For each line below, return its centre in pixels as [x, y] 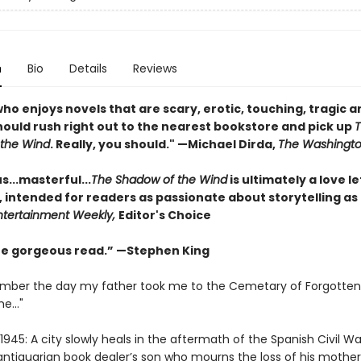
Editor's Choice [164, 215]
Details [88, 68]
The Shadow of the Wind [159, 180]
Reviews [155, 68]
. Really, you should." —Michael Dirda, [164, 144]
